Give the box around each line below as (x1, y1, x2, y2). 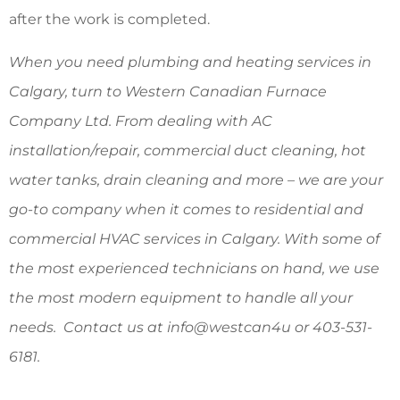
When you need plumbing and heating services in (9, 54, 371, 71)
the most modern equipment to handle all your (9, 289, 353, 307)
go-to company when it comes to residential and (9, 201, 363, 219)
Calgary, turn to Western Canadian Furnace (9, 83, 327, 101)
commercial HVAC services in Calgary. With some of (9, 230, 379, 248)
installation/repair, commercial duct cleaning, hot (9, 142, 366, 160)
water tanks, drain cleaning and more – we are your (9, 171, 383, 189)
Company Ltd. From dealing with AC (9, 112, 272, 130)
